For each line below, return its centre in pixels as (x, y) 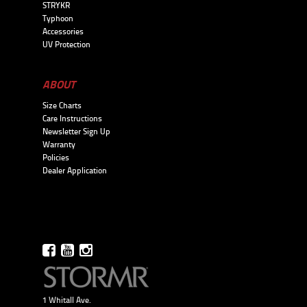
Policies (56, 158)
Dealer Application (75, 171)
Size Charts (62, 106)
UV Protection (66, 45)
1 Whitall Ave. (67, 300)
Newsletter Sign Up (76, 132)
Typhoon (58, 19)
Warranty (59, 145)
